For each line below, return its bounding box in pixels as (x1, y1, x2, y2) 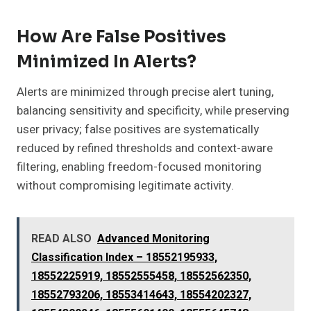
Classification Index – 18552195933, (31, 249, 217, 267)
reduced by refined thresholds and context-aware (17, 140, 273, 158)
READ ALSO (31, 230, 92, 248)
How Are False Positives (17, 26, 226, 48)
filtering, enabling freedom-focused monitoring (17, 158, 262, 176)
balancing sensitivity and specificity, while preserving (17, 102, 289, 120)
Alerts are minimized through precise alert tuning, (17, 83, 274, 101)
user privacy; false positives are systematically (17, 121, 259, 139)
